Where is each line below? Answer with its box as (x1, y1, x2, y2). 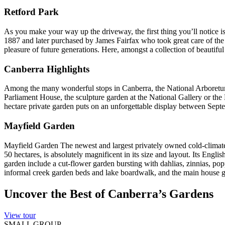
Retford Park (4, 7, 59, 18)
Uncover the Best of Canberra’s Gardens (4, 187, 213, 200)
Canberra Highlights (4, 63, 89, 74)
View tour (4, 210, 36, 219)
